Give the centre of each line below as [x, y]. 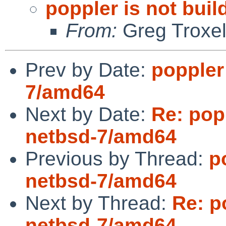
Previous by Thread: [117, 158]
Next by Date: [88, 114]
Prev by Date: [88, 70]
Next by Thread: [99, 203]
